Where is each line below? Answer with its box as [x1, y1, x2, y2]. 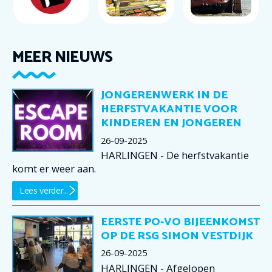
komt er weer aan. [12, 161, 96, 176]
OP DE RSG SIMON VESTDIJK [101, 226, 253, 245]
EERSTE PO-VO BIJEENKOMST [101, 212, 260, 231]
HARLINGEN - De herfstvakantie [101, 148, 249, 163]
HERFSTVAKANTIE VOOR [101, 100, 237, 118]
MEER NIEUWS [12, 44, 113, 70]
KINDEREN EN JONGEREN [101, 114, 242, 132]
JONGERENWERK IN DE [101, 86, 228, 104]
